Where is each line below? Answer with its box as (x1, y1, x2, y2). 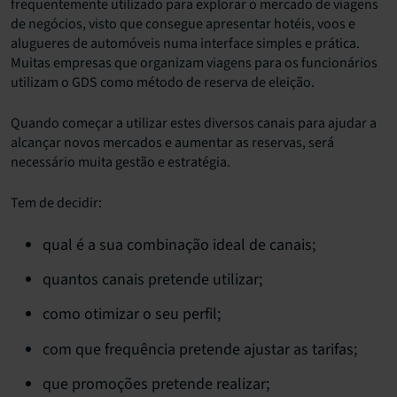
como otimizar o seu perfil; (43, 303, 221, 326)
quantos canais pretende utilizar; (43, 269, 262, 291)
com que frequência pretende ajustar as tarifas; (43, 338, 357, 361)
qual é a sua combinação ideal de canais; (43, 233, 315, 256)
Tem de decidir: (11, 192, 102, 213)
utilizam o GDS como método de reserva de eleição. (11, 72, 315, 92)
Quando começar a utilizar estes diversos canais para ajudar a (11, 113, 377, 133)
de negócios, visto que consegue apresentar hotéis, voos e (11, 13, 355, 34)
